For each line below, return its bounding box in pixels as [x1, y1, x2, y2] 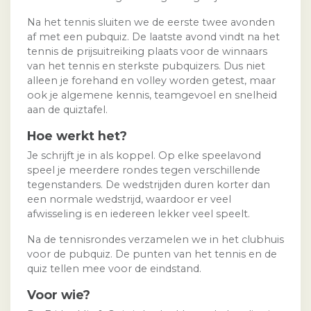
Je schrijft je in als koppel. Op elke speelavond [27, 149, 261, 162]
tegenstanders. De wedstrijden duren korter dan [27, 178, 270, 192]
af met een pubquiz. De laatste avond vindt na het [27, 31, 280, 44]
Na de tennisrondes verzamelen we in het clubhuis [27, 233, 284, 246]
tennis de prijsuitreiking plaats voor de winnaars [27, 45, 267, 58]
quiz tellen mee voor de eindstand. [27, 262, 201, 276]
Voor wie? [27, 287, 90, 303]
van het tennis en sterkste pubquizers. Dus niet [27, 60, 265, 73]
